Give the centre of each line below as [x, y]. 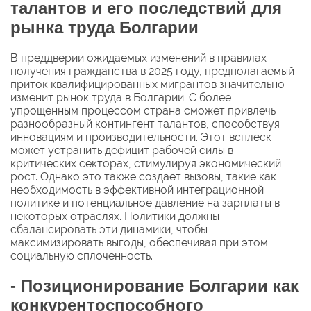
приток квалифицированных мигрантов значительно [148, 85]
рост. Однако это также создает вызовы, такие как [143, 177]
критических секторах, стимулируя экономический [146, 164]
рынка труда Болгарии [104, 28]
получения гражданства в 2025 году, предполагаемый [152, 72]
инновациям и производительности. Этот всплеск [141, 137]
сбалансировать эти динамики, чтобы [109, 230]
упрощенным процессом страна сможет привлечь [143, 111]
